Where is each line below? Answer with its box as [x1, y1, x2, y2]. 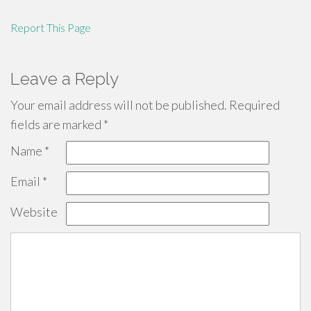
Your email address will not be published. [10, 97, 227, 112]
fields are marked [10, 117, 103, 132]
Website [10, 204, 58, 219]
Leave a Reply [10, 69, 119, 89]
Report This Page [10, 21, 91, 34]
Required [227, 97, 280, 112]
